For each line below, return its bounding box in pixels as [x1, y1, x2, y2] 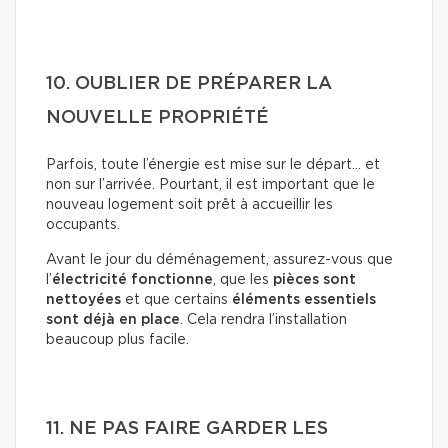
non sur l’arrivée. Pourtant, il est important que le [46, 177, 375, 192]
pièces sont [273, 272, 356, 287]
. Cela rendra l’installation [180, 312, 347, 327]
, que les [213, 272, 273, 287]
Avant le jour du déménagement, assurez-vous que [46, 252, 393, 267]
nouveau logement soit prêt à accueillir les [46, 197, 333, 212]
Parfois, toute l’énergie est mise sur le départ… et [46, 157, 380, 172]
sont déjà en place [46, 312, 180, 327]
